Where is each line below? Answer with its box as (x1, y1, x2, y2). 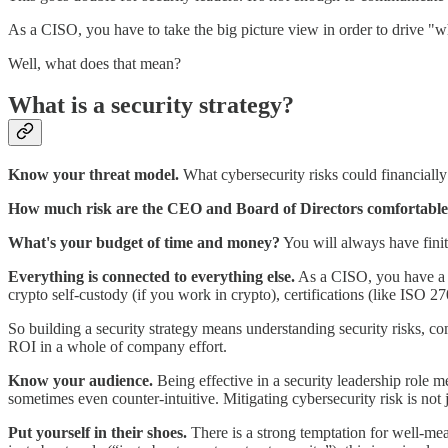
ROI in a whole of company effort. (8, 338, 227, 356)
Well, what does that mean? (8, 54, 181, 72)
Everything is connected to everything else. (8, 268, 295, 286)
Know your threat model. (8, 166, 179, 184)
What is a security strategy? (8, 92, 294, 119)
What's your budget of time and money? (8, 234, 280, 252)
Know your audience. (8, 372, 153, 390)
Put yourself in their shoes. (8, 424, 191, 442)
